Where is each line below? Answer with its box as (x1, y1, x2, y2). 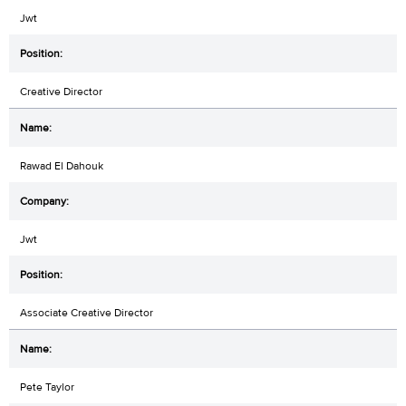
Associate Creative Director (20, 304, 153, 320)
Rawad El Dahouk (20, 158, 103, 173)
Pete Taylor (20, 379, 74, 394)
